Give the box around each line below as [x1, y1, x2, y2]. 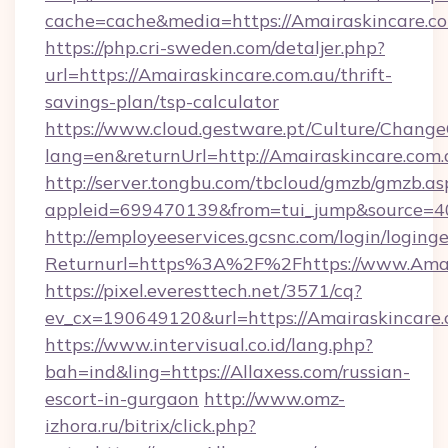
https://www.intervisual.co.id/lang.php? [45, 333, 373, 356]
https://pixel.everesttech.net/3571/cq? [45, 279, 362, 302]
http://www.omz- [204, 387, 345, 410]
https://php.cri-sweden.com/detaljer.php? [45, 36, 385, 59]
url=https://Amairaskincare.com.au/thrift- [45, 63, 392, 86]
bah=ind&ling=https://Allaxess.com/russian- [45, 360, 410, 383]
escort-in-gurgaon [45, 387, 199, 410]
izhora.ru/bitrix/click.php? [45, 414, 256, 437]
